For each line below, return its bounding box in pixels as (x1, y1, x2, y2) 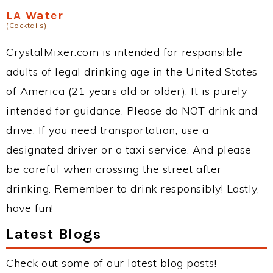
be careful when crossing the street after (6, 162, 222, 176)
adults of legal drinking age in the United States (6, 65, 258, 79)
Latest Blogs (6, 225, 101, 243)
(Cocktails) (6, 21, 47, 30)
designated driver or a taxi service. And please (6, 143, 252, 157)
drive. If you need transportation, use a (6, 123, 208, 137)
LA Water (6, 9, 63, 23)
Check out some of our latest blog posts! (6, 256, 216, 270)
